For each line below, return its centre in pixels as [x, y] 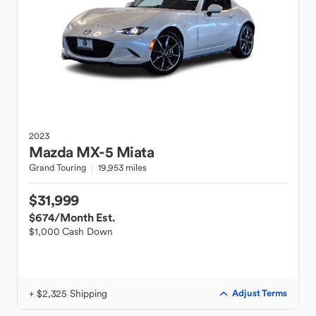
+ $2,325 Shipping [68, 293]
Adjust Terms [260, 293]
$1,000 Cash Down [71, 231]
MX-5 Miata [115, 152]
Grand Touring [57, 168]
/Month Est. [85, 217]
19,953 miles [122, 168]
